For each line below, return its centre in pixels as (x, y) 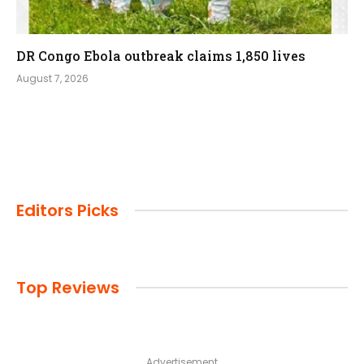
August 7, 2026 (52, 78)
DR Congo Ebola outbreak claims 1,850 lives (161, 55)
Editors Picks (67, 210)
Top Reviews (68, 287)
